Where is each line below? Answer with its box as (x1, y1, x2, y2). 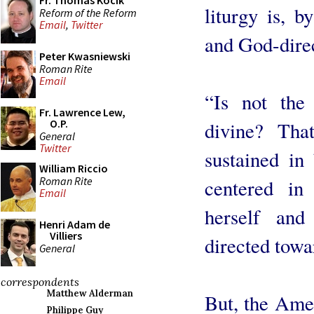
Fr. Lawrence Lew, (39, 105, 125, 119)
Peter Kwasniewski (39, 49, 130, 63)
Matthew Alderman (46, 287, 133, 299)
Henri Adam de (39, 217, 110, 231)
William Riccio (39, 161, 108, 175)
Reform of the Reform (39, 5, 137, 20)
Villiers (50, 228, 82, 243)
